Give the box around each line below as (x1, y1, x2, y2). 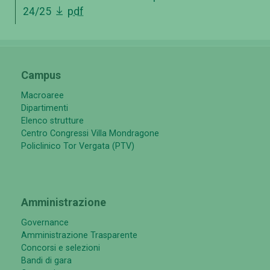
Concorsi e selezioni (21, 243, 100, 254)
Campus (21, 69, 61, 82)
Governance (21, 218, 69, 228)
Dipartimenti (21, 103, 68, 114)
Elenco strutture (21, 116, 84, 127)
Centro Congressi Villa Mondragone (21, 128, 159, 139)
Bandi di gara (21, 256, 72, 266)
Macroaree (21, 90, 64, 101)
